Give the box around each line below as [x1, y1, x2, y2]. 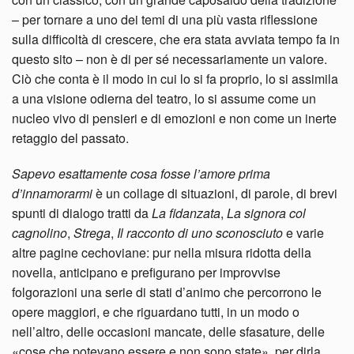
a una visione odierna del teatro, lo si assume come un [12, 88, 316, 107]
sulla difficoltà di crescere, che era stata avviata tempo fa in [12, 29, 340, 48]
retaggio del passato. [12, 128, 129, 147]
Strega [73, 223, 111, 242]
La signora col [227, 203, 306, 222]
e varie [283, 223, 324, 242]
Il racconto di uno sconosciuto [117, 223, 283, 242]
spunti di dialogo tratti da [12, 203, 152, 222]
